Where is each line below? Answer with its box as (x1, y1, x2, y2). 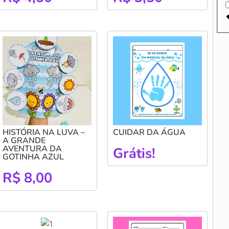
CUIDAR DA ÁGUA (112, 126, 186, 138)
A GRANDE (2, 134, 45, 146)
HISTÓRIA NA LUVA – (2, 126, 85, 138)
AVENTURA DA (2, 143, 62, 154)
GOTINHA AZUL (2, 151, 64, 163)
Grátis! (112, 144, 155, 163)
